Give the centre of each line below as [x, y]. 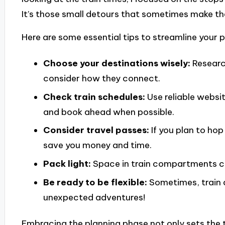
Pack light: [67, 164]
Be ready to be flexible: [95, 183]
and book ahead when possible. [108, 112]
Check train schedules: [94, 97]
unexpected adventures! [94, 198]
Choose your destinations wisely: [117, 63]
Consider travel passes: [96, 130]
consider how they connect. [101, 78]
